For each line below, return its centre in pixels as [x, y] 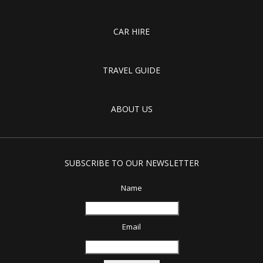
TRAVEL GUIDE [131, 70]
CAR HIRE [131, 31]
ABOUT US [131, 109]
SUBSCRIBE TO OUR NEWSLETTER [131, 163]
